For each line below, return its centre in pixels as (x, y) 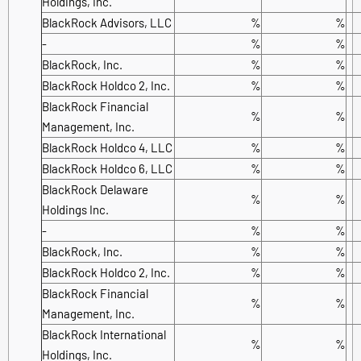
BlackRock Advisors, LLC (107, 22)
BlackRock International (104, 334)
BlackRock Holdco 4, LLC (107, 147)
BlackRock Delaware (95, 189)
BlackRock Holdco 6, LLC (107, 168)
